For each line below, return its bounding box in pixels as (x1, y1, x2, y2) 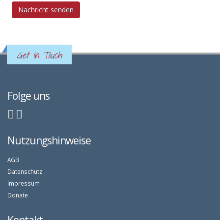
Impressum (7, 179, 40, 187)
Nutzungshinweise (7, 133, 91, 147)
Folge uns (7, 88, 50, 103)
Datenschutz (7, 167, 42, 175)
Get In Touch (17, 48, 62, 62)
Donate (7, 191, 28, 199)
